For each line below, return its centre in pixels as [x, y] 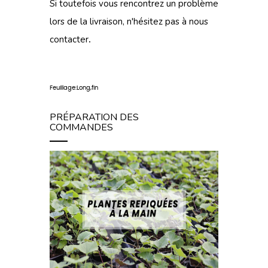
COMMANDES [81, 127]
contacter [69, 39]
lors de [65, 22]
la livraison [101, 22]
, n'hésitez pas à [156, 22]
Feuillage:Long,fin [74, 88]
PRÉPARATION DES [94, 117]
